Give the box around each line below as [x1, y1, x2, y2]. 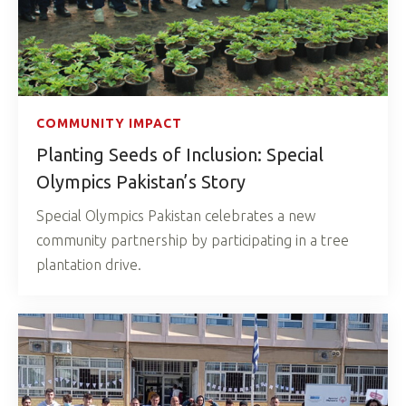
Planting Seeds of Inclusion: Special [36, 143, 324, 165]
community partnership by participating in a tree [36, 231, 349, 248]
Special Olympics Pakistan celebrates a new [36, 207, 315, 224]
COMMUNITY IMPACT [36, 115, 182, 130]
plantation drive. [36, 256, 141, 273]
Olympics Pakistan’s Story [36, 170, 246, 192]
